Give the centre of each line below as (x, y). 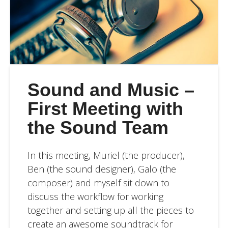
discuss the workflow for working (95, 196)
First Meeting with (105, 109)
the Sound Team (98, 128)
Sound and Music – (111, 90)
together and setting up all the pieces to (110, 210)
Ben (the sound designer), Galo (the (102, 169)
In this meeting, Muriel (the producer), (106, 155)
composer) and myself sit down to (98, 182)
